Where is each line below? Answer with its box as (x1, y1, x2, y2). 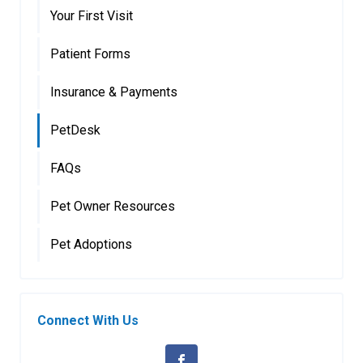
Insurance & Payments (50, 84, 177, 100)
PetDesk (50, 122, 100, 138)
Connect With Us (37, 313, 139, 328)
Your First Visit (50, 8, 133, 23)
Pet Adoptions (50, 237, 132, 252)
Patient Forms (50, 46, 130, 62)
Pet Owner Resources (50, 199, 175, 214)
